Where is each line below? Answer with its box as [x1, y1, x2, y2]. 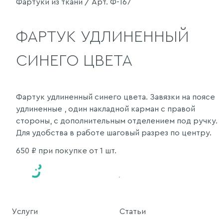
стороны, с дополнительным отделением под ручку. [16, 116, 218, 125]
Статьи [119, 207, 146, 216]
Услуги [12, 207, 38, 216]
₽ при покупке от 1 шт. [29, 146, 116, 155]
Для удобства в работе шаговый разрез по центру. [16, 128, 212, 137]
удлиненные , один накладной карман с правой [16, 105, 195, 113]
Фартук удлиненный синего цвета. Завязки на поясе [16, 93, 215, 101]
